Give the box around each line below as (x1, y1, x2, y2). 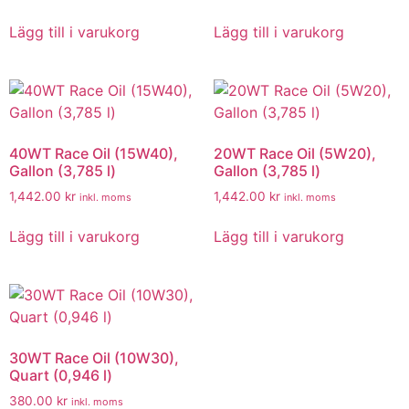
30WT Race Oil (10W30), (9, 349, 179, 368)
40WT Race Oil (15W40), (9, 143, 178, 163)
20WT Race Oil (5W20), (214, 143, 376, 163)
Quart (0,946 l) (9, 366, 112, 385)
